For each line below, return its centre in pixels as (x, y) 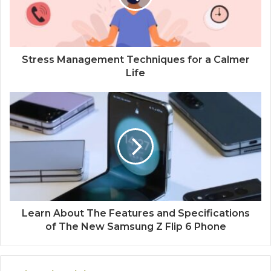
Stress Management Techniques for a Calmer (135, 60)
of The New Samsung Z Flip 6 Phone (135, 227)
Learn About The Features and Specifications (135, 214)
